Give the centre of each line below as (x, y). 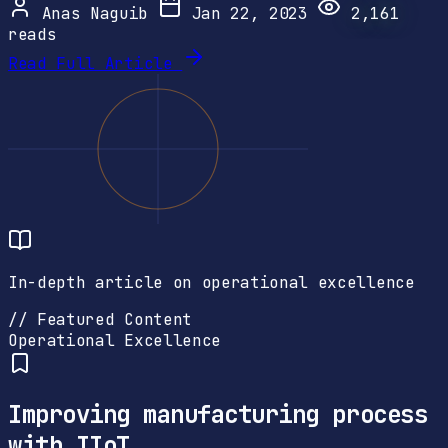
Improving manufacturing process (218, 414)
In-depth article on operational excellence (211, 282)
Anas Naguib (95, 13)
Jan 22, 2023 (249, 13)
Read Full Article (95, 63)
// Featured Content (100, 319)
